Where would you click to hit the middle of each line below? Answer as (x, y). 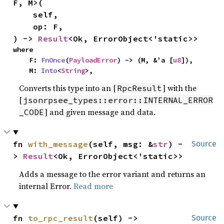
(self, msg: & (121, 144)
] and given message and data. (100, 112)
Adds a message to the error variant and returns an (112, 174)
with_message (58, 144)
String (73, 71)
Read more (93, 186)
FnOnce (53, 60)
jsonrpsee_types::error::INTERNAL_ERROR (118, 100)
